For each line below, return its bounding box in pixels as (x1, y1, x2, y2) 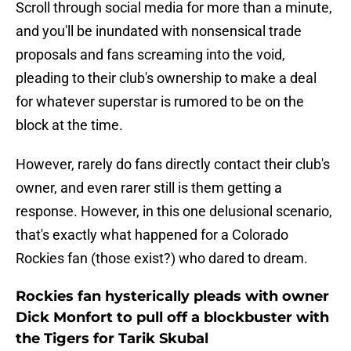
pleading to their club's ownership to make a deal (16, 70, 317, 87)
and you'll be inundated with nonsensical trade (16, 23, 302, 40)
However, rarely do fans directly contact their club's (16, 156, 330, 173)
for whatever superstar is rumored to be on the (16, 93, 304, 110)
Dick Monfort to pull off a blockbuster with (16, 309, 329, 327)
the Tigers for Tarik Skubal (16, 330, 208, 348)
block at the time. (16, 117, 123, 134)
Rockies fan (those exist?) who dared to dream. (16, 250, 308, 267)
